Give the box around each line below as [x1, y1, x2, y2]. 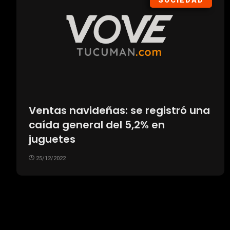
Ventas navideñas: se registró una [29, 103, 210, 118]
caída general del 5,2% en [29, 118, 165, 132]
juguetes [29, 132, 75, 147]
